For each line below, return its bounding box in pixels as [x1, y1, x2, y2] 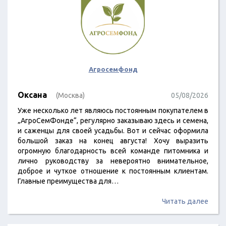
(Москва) [56, 91, 85, 99]
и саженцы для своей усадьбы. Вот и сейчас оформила [18, 127, 208, 135]
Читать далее [162, 197, 208, 205]
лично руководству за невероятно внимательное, [18, 157, 208, 165]
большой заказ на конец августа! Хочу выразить [18, 137, 208, 145]
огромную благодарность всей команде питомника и [18, 147, 208, 155]
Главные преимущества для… [18, 177, 119, 185]
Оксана [18, 90, 47, 99]
